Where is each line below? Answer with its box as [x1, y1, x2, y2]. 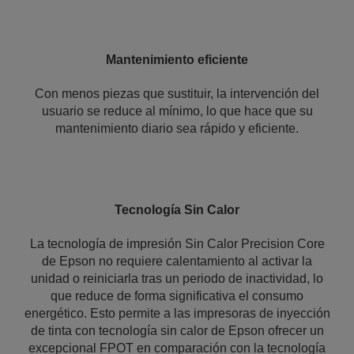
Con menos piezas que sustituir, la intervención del [35, 87, 319, 100]
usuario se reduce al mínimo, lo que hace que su [41, 104, 313, 118]
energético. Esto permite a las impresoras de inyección [24, 307, 330, 320]
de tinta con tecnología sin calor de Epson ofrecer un [30, 324, 324, 337]
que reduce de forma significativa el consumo [51, 289, 303, 303]
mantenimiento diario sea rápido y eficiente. [55, 122, 299, 135]
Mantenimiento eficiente [106, 53, 248, 66]
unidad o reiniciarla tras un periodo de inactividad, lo [31, 272, 323, 285]
